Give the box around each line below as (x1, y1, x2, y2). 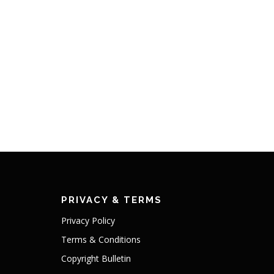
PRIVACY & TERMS (61, 194, 162, 206)
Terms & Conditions (61, 234, 141, 245)
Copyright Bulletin (61, 253, 131, 264)
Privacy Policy (61, 215, 115, 226)
